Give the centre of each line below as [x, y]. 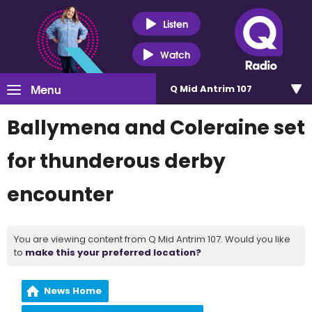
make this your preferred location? [113, 252]
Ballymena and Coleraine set [156, 128]
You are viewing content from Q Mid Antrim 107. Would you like [152, 239]
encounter [60, 195]
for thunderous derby [116, 161]
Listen [175, 23]
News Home [73, 291]
